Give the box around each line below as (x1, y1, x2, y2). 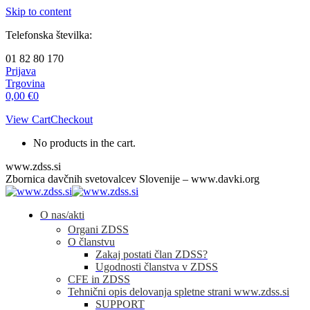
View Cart (6, 113, 51, 125)
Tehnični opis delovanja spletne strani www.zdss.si (68, 286, 289, 298)
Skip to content (6, 6, 71, 17)
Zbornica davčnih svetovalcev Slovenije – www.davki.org (6, 173, 259, 185)
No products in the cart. (33, 137, 136, 149)
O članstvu (68, 236, 115, 248)
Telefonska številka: (6, 29, 92, 41)
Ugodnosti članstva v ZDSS (95, 261, 218, 273)
